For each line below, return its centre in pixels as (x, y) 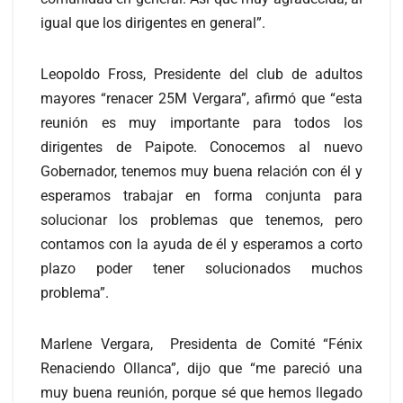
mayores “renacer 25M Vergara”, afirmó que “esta (201, 98)
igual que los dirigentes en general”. (153, 22)
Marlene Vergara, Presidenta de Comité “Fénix (201, 344)
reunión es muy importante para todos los (201, 122)
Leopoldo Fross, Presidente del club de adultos (201, 74)
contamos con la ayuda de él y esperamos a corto (201, 244)
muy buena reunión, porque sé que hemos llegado (201, 392)
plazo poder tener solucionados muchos (201, 268)
